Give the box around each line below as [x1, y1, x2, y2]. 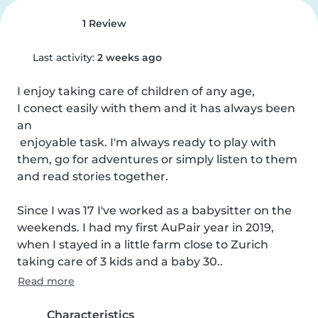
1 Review [79, 17, 126, 30]
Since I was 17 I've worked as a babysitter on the [17, 204, 292, 217]
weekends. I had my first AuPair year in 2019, [17, 221, 274, 234]
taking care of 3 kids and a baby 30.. [17, 255, 223, 268]
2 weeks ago [97, 51, 162, 64]
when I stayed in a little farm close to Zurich [17, 238, 268, 251]
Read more [18, 275, 75, 287]
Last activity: [29, 51, 97, 64]
